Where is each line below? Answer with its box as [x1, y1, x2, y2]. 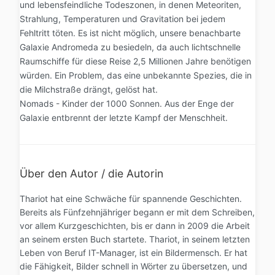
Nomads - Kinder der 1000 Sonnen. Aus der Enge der [20, 98, 234, 109]
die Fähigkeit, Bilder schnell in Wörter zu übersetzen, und [20, 260, 247, 271]
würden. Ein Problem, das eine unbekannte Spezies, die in [20, 69, 252, 80]
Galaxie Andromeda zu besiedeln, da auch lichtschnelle [20, 41, 241, 52]
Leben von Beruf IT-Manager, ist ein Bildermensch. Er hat [20, 247, 247, 258]
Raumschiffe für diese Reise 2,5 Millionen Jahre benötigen [20, 55, 251, 66]
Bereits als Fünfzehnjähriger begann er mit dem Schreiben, [20, 206, 255, 217]
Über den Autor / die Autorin [20, 166, 163, 180]
